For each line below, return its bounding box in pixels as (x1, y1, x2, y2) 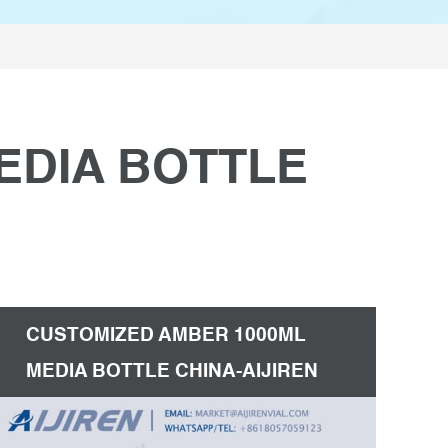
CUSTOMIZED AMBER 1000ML (26, 324, 306, 345)
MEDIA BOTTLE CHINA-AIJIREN (26, 360, 318, 381)
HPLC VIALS (26, 396, 141, 417)
